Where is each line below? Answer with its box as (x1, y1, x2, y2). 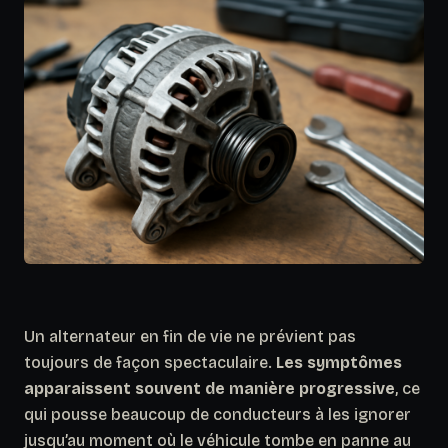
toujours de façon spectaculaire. (24, 352, 276, 372)
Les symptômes (276, 352, 402, 372)
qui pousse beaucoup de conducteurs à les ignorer (24, 404, 411, 424)
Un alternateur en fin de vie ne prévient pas (24, 326, 356, 346)
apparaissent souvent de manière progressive (24, 378, 395, 398)
